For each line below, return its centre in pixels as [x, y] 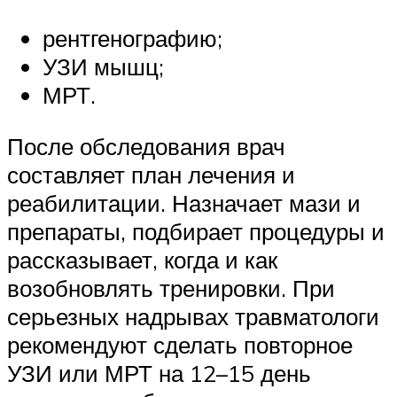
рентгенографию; [132, 39]
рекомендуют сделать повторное [180, 345]
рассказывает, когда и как [142, 260]
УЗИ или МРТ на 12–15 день [159, 374]
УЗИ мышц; [103, 67]
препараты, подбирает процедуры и [196, 232]
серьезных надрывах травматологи [193, 317]
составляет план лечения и [151, 175]
